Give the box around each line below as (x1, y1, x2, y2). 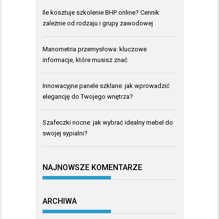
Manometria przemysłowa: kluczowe (43, 45, 147, 53)
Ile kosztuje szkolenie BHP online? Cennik (43, 8, 159, 16)
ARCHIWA (43, 196, 77, 206)
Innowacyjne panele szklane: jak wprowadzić (43, 82, 170, 89)
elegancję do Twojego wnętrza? (43, 92, 133, 100)
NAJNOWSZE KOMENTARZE (43, 163, 142, 173)
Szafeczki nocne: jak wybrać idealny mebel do (43, 118, 173, 126)
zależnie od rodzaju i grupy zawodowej (43, 19, 153, 27)
